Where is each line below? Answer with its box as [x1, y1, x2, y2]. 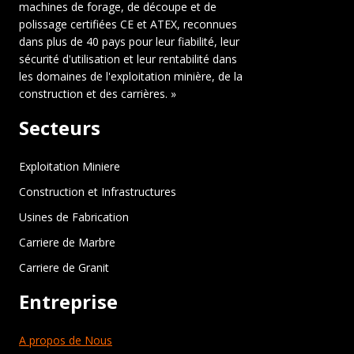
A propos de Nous [19, 332, 112, 348]
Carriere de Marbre [19, 234, 115, 250]
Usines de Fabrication [19, 209, 129, 224]
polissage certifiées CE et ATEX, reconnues [19, 16, 237, 32]
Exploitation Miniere [19, 158, 120, 174]
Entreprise [19, 288, 118, 314]
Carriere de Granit [19, 259, 109, 275]
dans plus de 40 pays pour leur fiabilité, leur [19, 33, 239, 49]
